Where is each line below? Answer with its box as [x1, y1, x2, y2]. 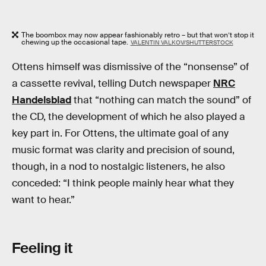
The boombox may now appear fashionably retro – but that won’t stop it [21, 30, 254, 40]
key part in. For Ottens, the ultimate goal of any [12, 126, 229, 140]
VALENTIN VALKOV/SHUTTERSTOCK [130, 39, 233, 47]
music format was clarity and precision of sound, [12, 143, 235, 156]
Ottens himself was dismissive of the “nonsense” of [12, 60, 249, 73]
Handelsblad [12, 93, 71, 106]
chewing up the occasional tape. [21, 37, 128, 47]
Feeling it [12, 238, 73, 257]
